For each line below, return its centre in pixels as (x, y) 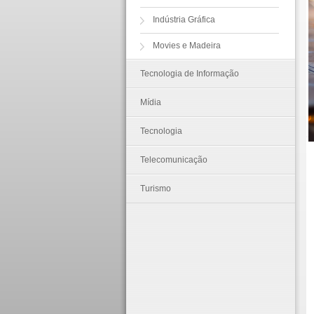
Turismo (155, 189)
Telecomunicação (173, 160)
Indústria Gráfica (184, 20)
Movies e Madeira (186, 46)
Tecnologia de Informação (189, 74)
